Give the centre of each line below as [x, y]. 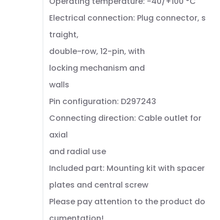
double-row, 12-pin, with [97, 51]
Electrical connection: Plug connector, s [127, 18]
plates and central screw [99, 185]
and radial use [78, 151]
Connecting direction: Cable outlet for [125, 118]
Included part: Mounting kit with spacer [127, 168]
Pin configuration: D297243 [103, 101]
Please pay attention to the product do [127, 202]
